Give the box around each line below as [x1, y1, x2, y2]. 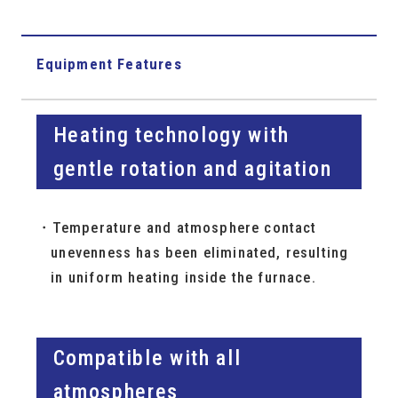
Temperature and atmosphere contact [52, 219, 317, 237]
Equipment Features [36, 54, 182, 73]
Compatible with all [52, 345, 242, 370]
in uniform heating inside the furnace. [51, 268, 316, 287]
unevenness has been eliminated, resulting [51, 243, 349, 262]
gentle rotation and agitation [52, 156, 332, 182]
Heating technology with [52, 123, 290, 148]
